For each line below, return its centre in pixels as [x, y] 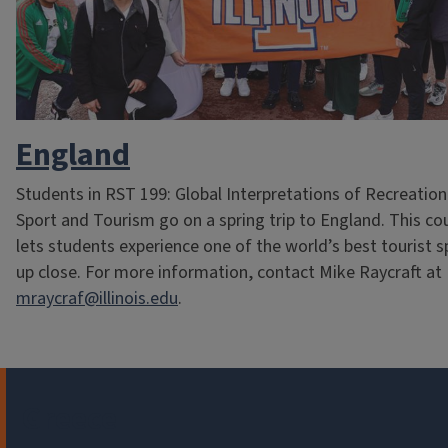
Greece [69, 418]
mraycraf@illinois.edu [97, 298]
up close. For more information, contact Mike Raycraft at [229, 272]
